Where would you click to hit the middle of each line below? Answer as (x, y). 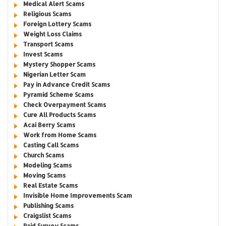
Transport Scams (48, 44)
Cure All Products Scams (59, 115)
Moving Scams (44, 176)
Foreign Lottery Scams (57, 24)
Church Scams (43, 155)
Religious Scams (47, 14)
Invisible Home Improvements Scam (77, 196)
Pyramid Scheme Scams (58, 95)
